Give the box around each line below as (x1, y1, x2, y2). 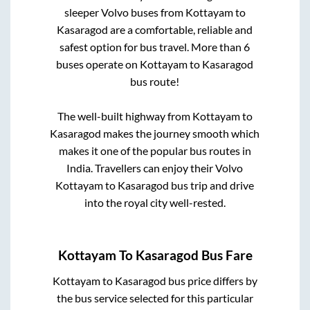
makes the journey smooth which (101, 127, 260, 140)
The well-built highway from (57, 109, 192, 123)
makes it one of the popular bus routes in (58, 144, 251, 158)
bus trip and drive (169, 179, 255, 192)
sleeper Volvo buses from (64, 6, 185, 19)
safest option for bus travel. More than (60, 40, 244, 54)
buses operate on (56, 57, 140, 71)
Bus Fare (198, 247, 253, 263)
